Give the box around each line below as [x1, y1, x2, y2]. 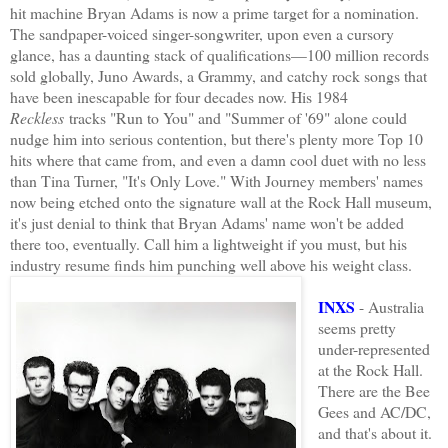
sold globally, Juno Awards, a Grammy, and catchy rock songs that [10, 65, 427, 87]
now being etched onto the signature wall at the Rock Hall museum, [10, 191, 432, 213]
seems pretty [317, 317, 396, 339]
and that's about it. [317, 422, 432, 444]
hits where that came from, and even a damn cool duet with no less [10, 149, 426, 171]
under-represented [317, 338, 430, 360]
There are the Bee [317, 380, 430, 402]
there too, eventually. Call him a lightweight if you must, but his [10, 233, 407, 255]
